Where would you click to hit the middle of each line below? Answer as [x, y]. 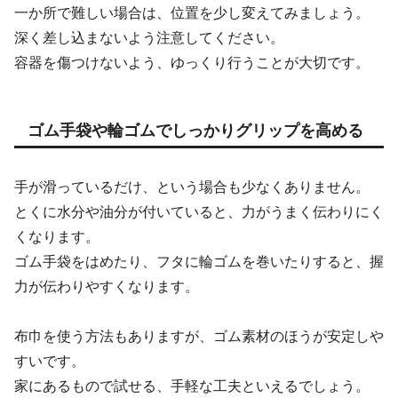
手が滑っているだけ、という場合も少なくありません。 [192, 187]
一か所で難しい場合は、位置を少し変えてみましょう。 [192, 13]
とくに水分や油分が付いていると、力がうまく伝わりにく [199, 211]
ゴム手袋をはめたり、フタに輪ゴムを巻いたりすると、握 [199, 261]
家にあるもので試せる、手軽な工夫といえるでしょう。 [192, 386]
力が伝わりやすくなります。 [107, 286]
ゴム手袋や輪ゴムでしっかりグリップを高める [195, 131]
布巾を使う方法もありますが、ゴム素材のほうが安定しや [199, 337]
